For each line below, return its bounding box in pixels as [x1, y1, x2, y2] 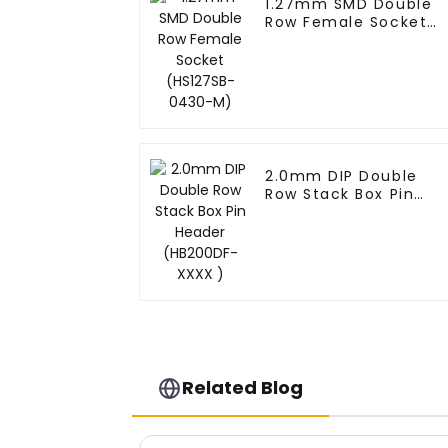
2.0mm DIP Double [265, 166, 418, 187]
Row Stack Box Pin [265, 184, 415, 205]
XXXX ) [265, 220, 322, 241]
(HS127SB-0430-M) [265, 30, 422, 51]
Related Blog [182, 375, 304, 401]
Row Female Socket [265, 12, 428, 33]
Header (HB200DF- [265, 202, 419, 223]
